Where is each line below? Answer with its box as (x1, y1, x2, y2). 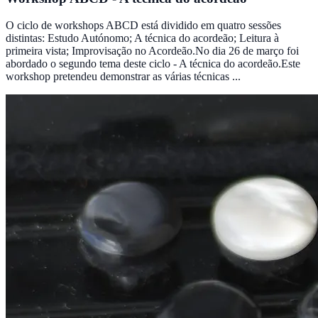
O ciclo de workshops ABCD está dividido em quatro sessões (6, 19, 281, 32)
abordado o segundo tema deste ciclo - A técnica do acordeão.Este (6, 57, 300, 70)
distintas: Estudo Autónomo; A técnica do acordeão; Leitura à (6, 32, 279, 45)
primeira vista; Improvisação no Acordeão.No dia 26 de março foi (6, 45, 299, 57)
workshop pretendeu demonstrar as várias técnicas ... (6, 70, 241, 83)
